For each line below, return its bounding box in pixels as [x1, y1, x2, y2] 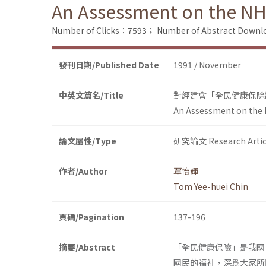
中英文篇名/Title [59, 89, 123, 102]
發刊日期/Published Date [59, 59, 159, 71]
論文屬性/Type [59, 135, 116, 147]
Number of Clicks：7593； [52, 24, 155, 37]
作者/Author [59, 165, 107, 178]
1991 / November [173, 59, 241, 71]
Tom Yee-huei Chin [173, 180, 248, 193]
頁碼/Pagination [59, 211, 124, 223]
